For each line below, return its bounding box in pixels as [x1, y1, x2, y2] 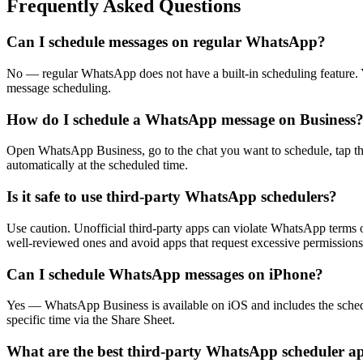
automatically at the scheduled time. [6, 158, 188, 173]
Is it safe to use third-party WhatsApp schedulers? [6, 188, 337, 206]
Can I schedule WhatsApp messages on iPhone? [6, 265, 323, 283]
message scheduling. [6, 81, 111, 96]
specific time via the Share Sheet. [6, 313, 175, 327]
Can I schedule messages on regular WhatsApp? [6, 33, 326, 51]
